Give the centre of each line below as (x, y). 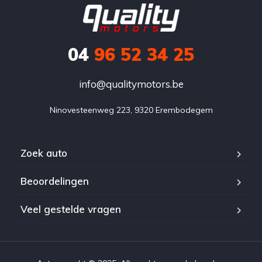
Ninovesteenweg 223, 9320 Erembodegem (131, 110)
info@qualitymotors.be (131, 84)
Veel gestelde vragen (71, 209)
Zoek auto (44, 153)
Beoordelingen (55, 181)
